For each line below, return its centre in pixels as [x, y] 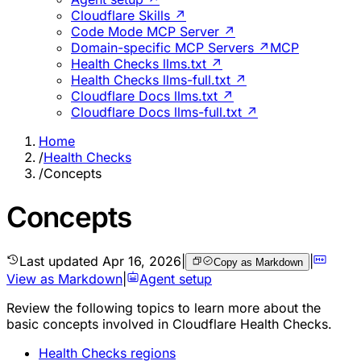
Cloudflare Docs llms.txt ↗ [152, 95]
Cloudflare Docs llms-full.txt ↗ [164, 112]
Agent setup [176, 278]
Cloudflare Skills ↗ [129, 15]
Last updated [61, 261]
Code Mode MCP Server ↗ [153, 31]
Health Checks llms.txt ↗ [147, 63]
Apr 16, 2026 [142, 261]
